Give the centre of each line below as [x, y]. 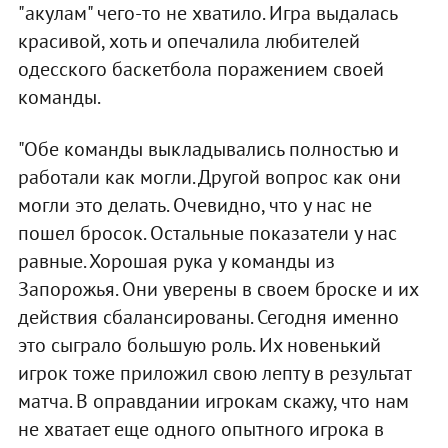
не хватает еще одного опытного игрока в [200, 428]
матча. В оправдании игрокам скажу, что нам [213, 400]
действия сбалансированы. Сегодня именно [208, 316]
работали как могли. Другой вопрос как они [209, 176]
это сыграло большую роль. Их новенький [199, 344]
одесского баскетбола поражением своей [200, 68]
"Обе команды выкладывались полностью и [208, 148]
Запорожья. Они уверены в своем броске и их [217, 288]
